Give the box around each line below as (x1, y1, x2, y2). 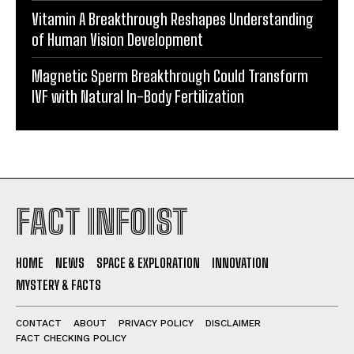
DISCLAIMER (205, 317, 261, 329)
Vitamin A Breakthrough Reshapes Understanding (32, 9, 314, 28)
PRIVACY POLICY (119, 317, 194, 329)
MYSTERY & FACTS (16, 277, 101, 292)
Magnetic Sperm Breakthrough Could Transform (32, 66, 308, 85)
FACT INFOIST (16, 201, 187, 242)
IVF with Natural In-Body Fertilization (32, 86, 244, 106)
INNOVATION (212, 254, 269, 270)
